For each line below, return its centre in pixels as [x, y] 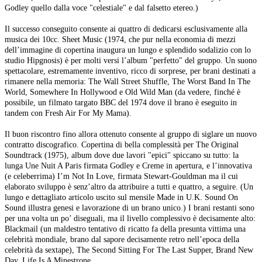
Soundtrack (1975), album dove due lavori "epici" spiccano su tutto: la [122, 155]
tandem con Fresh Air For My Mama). [68, 113]
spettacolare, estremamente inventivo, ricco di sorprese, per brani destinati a [130, 71]
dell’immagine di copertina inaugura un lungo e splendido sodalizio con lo [128, 50]
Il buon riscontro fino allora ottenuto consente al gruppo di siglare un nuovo [131, 134]
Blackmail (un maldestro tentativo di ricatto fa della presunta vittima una [125, 229]
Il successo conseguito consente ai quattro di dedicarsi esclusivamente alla [126, 29]
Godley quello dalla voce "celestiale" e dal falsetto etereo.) [101, 8]
